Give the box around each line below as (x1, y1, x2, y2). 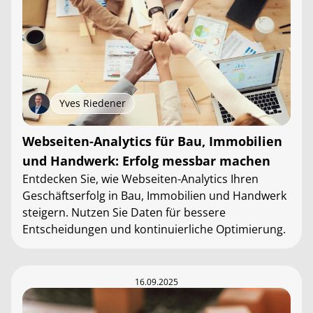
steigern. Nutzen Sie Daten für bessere (22, 205, 226, 220)
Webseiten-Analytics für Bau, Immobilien (22, 133, 282, 150)
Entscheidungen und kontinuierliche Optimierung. (22, 221, 286, 237)
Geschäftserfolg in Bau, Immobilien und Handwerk (22, 188, 286, 203)
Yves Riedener (59, 96, 126, 110)
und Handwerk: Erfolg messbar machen (22, 152, 270, 169)
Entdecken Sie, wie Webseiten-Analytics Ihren (22, 171, 259, 187)
